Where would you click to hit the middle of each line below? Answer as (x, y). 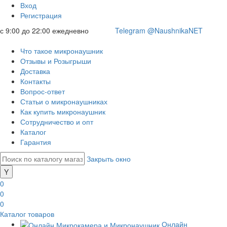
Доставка (35, 71)
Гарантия (36, 142)
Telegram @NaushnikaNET (159, 30)
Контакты (35, 81)
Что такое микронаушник (62, 51)
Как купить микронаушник (63, 111)
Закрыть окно (109, 159)
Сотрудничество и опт (57, 122)
